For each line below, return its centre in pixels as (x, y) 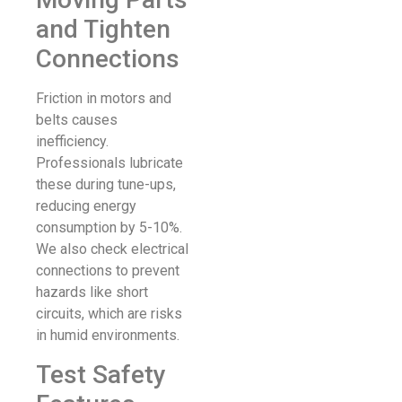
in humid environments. (108, 336)
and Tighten (103, 30)
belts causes (77, 120)
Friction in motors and (104, 99)
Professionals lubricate (109, 163)
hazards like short (92, 293)
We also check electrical (112, 249)
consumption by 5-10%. (109, 228)
